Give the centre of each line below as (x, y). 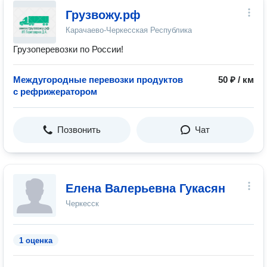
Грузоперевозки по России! (68, 49)
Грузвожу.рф (103, 15)
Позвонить (79, 130)
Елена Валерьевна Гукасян (145, 188)
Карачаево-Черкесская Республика (129, 30)
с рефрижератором (55, 91)
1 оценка (36, 240)
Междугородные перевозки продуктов (98, 80)
